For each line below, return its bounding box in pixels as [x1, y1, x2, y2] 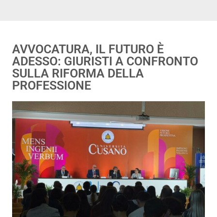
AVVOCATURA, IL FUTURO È [12, 42, 164, 56]
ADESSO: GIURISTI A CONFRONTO [12, 54, 198, 68]
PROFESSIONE [12, 78, 91, 93]
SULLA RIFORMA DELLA [12, 66, 144, 80]
